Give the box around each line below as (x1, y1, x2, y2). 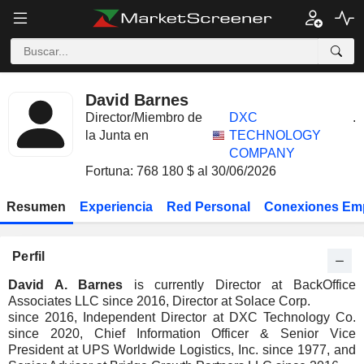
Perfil (12, 249, 45, 263)
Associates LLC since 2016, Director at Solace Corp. (8, 294, 310, 308)
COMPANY (229, 146, 296, 160)
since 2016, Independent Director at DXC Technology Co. (8, 310, 356, 324)
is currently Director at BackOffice (123, 278, 357, 292)
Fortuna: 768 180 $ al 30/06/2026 (85, 164, 276, 178)
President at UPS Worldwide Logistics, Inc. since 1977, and (8, 343, 356, 357)
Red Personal (166, 200, 250, 214)
